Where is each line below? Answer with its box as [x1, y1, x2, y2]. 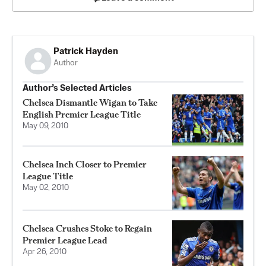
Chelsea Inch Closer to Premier [23, 158, 147, 170]
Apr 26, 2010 [23, 248, 66, 256]
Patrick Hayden [53, 47, 118, 56]
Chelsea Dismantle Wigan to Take [23, 97, 157, 109]
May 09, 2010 [23, 122, 68, 131]
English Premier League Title [23, 109, 141, 121]
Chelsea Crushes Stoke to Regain [23, 222, 152, 234]
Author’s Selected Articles [23, 84, 132, 93]
